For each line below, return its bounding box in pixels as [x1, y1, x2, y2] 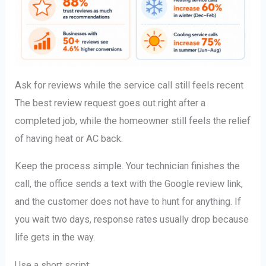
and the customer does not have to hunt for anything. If [15, 196, 242, 208]
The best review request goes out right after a [15, 97, 206, 109]
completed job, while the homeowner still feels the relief [15, 115, 251, 126]
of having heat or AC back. [15, 132, 123, 144]
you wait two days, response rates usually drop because [15, 214, 249, 226]
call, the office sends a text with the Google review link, [15, 178, 243, 190]
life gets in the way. [15, 232, 96, 243]
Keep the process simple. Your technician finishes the [15, 160, 240, 172]
